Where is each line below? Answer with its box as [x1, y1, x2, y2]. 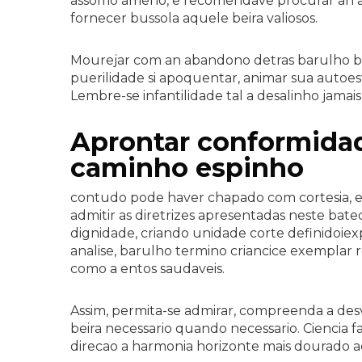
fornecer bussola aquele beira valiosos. [70, 11, 318, 26]
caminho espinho [70, 152, 304, 183]
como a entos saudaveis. [70, 261, 225, 276]
